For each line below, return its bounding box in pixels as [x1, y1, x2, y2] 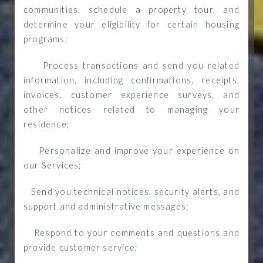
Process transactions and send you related [42, 60, 240, 70]
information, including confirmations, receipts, [23, 75, 240, 85]
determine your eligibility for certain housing [23, 19, 240, 29]
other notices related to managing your [23, 104, 240, 114]
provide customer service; [23, 242, 137, 252]
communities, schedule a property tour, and [23, 5, 240, 15]
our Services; [23, 160, 82, 170]
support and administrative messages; [23, 201, 189, 211]
